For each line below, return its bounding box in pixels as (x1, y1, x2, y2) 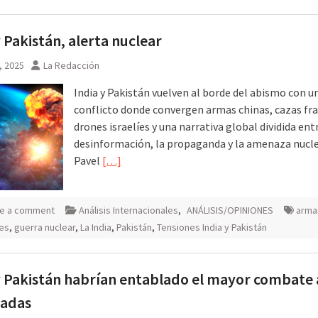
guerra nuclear (14, 220, 75, 234)
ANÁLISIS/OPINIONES (187, 203, 273, 216)
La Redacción (43, 58, 99, 72)
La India (80, 220, 111, 234)
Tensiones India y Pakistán (157, 220, 267, 234)
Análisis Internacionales (79, 203, 178, 216)
